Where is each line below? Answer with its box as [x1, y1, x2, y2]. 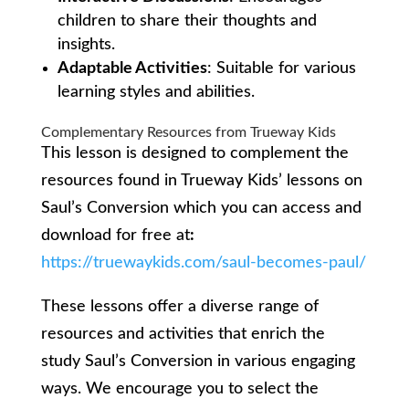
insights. [57, 37, 115, 54]
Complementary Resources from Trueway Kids [40, 125, 336, 141]
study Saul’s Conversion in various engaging [40, 353, 355, 371]
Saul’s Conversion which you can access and [40, 200, 362, 217]
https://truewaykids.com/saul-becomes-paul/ [40, 255, 366, 272]
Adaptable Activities [57, 60, 207, 78]
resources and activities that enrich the [40, 326, 325, 343]
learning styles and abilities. [57, 84, 255, 101]
